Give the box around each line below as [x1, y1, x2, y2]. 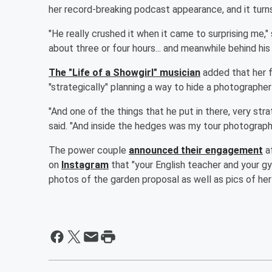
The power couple [49, 144, 129, 156]
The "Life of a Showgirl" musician [49, 66, 200, 78]
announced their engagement [129, 144, 263, 156]
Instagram [61, 158, 109, 171]
